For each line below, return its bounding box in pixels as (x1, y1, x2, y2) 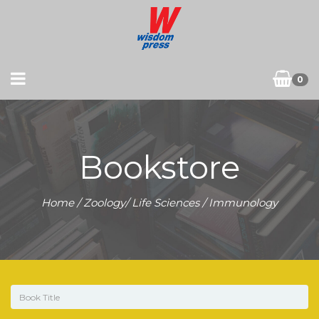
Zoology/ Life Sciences (83, 196, 199, 209)
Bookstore (79, 147, 240, 187)
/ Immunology (199, 196, 278, 209)
